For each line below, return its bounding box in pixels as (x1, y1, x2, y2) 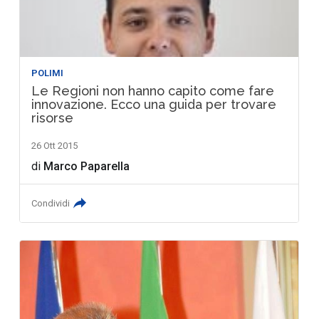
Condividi (31, 197, 70, 209)
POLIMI (31, 67, 64, 78)
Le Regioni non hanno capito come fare (31, 83, 275, 98)
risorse (31, 110, 74, 125)
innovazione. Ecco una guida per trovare (31, 96, 277, 112)
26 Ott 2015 (31, 140, 78, 151)
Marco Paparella (43, 159, 130, 173)
